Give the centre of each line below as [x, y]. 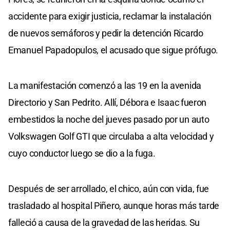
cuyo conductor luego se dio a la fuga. [82, 153]
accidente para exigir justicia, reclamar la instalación [110, 16]
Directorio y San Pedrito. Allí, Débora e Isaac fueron [108, 102]
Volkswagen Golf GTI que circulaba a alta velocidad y [111, 136]
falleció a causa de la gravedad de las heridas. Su [104, 222]
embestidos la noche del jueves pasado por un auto [109, 119]
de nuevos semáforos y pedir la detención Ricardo [106, 33]
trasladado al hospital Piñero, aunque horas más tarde [114, 205]
